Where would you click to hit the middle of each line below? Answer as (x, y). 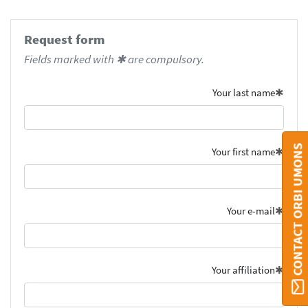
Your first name (244, 152)
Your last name (244, 93)
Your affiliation (244, 270)
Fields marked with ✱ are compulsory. (114, 59)
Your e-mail (251, 211)
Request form (64, 40)
